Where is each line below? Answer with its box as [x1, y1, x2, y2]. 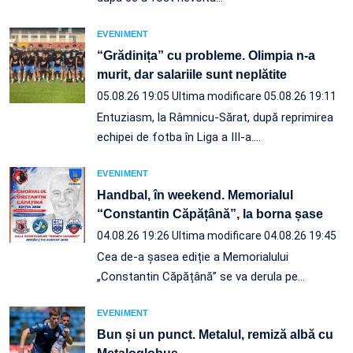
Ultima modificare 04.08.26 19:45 [172, 229, 336, 242]
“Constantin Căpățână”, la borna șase [97, 206, 323, 221]
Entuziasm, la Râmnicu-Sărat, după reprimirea [97, 110, 333, 124]
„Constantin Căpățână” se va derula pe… [97, 269, 305, 284]
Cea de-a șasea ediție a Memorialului [97, 249, 288, 264]
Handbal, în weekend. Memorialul [97, 188, 293, 202]
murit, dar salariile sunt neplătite [97, 67, 306, 81]
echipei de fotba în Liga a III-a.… [97, 129, 261, 144]
